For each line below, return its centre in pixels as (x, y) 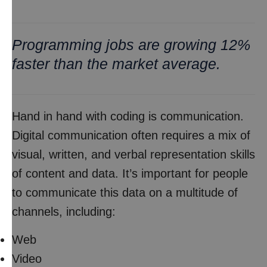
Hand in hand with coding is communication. (128, 116)
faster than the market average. (116, 64)
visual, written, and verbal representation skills (133, 154)
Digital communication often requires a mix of (131, 135)
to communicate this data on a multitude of (125, 193)
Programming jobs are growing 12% (131, 45)
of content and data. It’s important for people (130, 173)
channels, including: (64, 212)
